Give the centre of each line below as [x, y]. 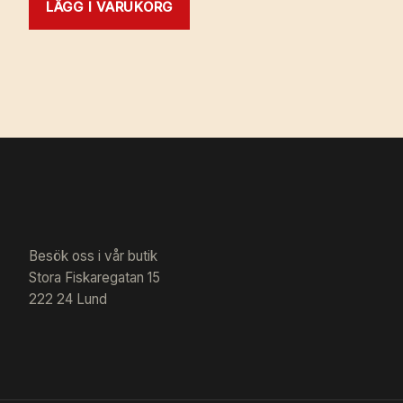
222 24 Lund [68, 300]
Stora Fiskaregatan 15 [94, 278]
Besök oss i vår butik [93, 256]
